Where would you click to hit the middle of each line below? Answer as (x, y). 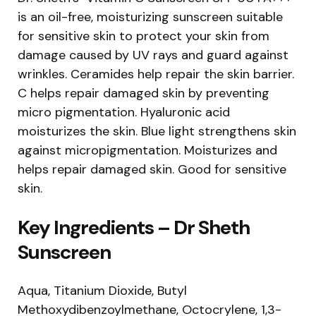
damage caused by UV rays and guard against (153, 55)
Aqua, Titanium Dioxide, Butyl (102, 290)
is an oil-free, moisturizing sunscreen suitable (150, 17)
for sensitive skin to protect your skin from (144, 36)
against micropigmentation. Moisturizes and (147, 150)
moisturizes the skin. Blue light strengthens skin (157, 131)
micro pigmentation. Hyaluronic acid (124, 112)
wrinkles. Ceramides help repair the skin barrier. (156, 74)
